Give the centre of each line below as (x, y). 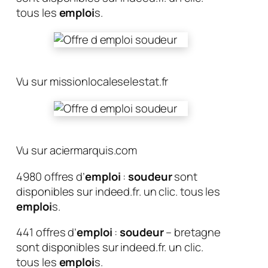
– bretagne (192, 232)
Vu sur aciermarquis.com (77, 150)
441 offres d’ (47, 232)
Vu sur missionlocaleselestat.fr (92, 82)
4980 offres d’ (51, 176)
